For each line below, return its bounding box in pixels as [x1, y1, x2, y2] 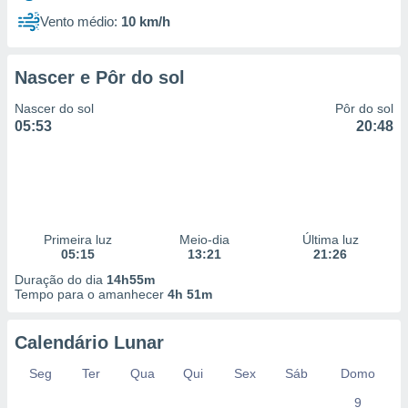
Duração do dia [15, 272, 107, 287]
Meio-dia [178, 232, 229, 247]
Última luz [301, 232, 359, 247]
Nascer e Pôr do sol [15, 67, 185, 87]
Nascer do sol [15, 101, 94, 116]
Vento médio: [40, 14, 117, 29]
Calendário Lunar [15, 332, 164, 352]
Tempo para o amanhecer [15, 287, 168, 301]
